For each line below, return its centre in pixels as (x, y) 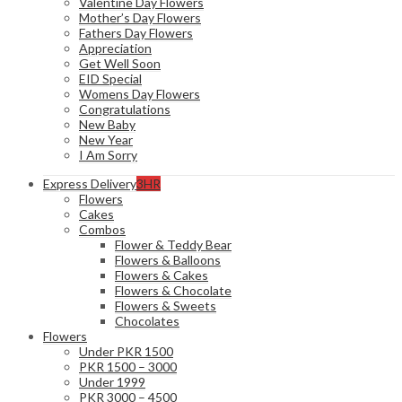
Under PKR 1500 (126, 351)
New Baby (107, 124)
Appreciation (115, 48)
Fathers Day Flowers (136, 33)
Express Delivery (90, 184)
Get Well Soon (120, 63)
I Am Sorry (108, 155)
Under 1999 (112, 382)
